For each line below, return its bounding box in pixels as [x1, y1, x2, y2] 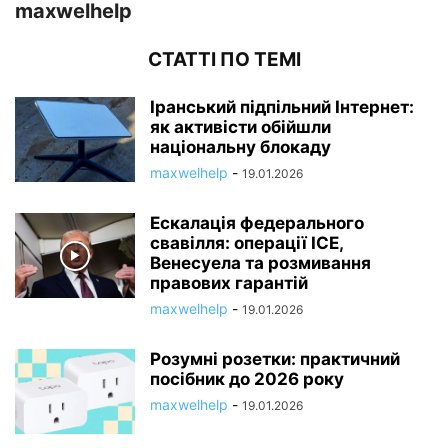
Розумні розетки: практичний [150, 349, 400, 370]
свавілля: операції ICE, [150, 233, 343, 254]
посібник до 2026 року [150, 369, 344, 390]
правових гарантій [150, 273, 308, 294]
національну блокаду [150, 137, 331, 158]
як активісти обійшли [150, 117, 331, 138]
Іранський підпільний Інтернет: [150, 97, 414, 118]
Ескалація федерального [150, 213, 364, 234]
